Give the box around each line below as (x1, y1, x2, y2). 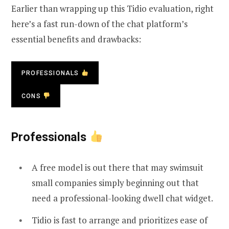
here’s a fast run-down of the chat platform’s (11, 18, 188, 30)
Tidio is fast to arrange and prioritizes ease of (32, 214, 208, 226)
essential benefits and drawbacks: (11, 33, 141, 45)
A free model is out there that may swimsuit (32, 161, 203, 173)
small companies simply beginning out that (32, 176, 199, 189)
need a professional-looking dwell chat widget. (32, 192, 213, 204)
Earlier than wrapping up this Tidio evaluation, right (11, 3, 214, 15)
